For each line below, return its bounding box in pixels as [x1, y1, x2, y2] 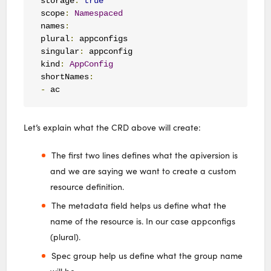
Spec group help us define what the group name [51, 249, 243, 261]
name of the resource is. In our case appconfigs [50, 215, 236, 227]
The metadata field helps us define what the [51, 199, 226, 211]
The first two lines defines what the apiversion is [51, 149, 238, 161]
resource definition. [50, 180, 125, 192]
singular [40, 47, 79, 57]
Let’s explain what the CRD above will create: [24, 121, 201, 133]
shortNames [40, 72, 89, 82]
